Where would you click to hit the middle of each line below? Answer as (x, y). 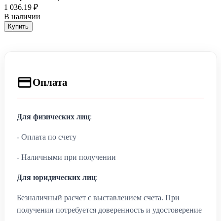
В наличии (22, 17)
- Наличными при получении (66, 157)
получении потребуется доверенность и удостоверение (109, 210)
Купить (18, 27)
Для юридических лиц (56, 178)
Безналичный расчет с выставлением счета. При (98, 198)
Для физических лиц (53, 117)
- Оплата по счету (47, 137)
